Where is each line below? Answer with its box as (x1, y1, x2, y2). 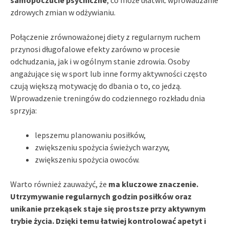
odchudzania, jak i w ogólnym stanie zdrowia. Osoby (10, 56, 190, 66)
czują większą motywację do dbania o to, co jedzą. (10, 80, 181, 91)
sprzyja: (10, 105, 37, 116)
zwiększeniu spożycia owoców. (35, 154, 140, 165)
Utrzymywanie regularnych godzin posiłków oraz (10, 191, 192, 201)
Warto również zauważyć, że (10, 178, 108, 189)
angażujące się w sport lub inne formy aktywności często (10, 68, 207, 79)
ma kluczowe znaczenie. (108, 178, 198, 189)
